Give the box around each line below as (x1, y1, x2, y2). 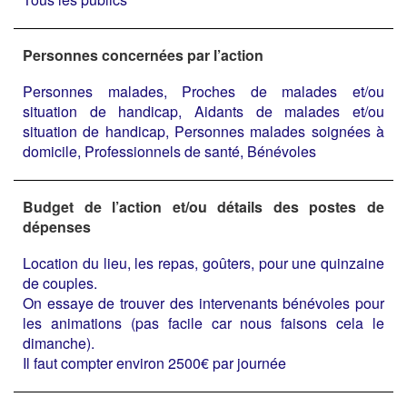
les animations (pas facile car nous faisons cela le (23, 312, 384, 333)
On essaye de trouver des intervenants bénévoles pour (23, 292, 384, 313)
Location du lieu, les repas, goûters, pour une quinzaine (23, 252, 384, 273)
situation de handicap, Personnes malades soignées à (23, 120, 384, 142)
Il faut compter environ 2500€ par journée (23, 352, 286, 373)
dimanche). (23, 332, 94, 353)
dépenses (23, 215, 91, 237)
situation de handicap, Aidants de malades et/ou (23, 100, 384, 122)
